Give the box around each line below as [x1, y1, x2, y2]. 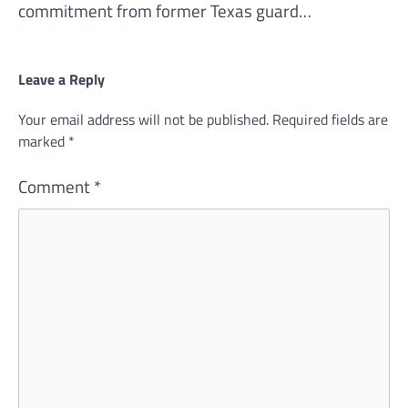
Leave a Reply [18, 67, 105, 90]
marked [18, 129, 68, 152]
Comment [18, 173, 94, 200]
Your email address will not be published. [18, 107, 269, 130]
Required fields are [272, 107, 388, 130]
